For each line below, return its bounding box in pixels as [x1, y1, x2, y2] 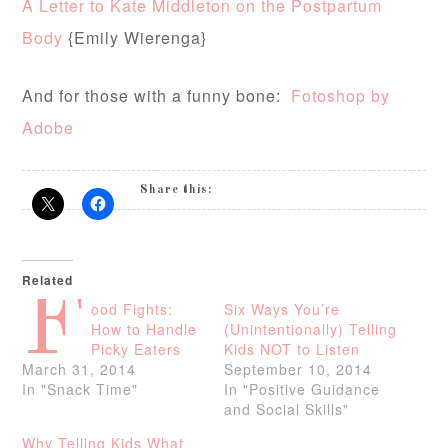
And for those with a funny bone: [22, 84, 292, 108]
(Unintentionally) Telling [224, 319, 397, 340]
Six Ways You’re [224, 299, 340, 320]
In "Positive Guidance [224, 379, 380, 400]
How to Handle [91, 319, 198, 340]
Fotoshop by [291, 84, 391, 108]
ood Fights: [91, 299, 174, 320]
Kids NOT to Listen [224, 339, 360, 360]
